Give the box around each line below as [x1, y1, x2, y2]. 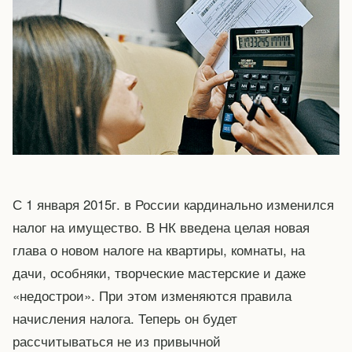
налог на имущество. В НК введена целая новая [13, 217, 310, 236]
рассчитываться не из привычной [13, 331, 221, 350]
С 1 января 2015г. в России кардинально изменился [13, 194, 334, 214]
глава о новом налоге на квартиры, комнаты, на [13, 240, 305, 259]
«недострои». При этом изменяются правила [13, 285, 291, 305]
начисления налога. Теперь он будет [13, 308, 237, 328]
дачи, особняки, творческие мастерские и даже [13, 262, 306, 282]
